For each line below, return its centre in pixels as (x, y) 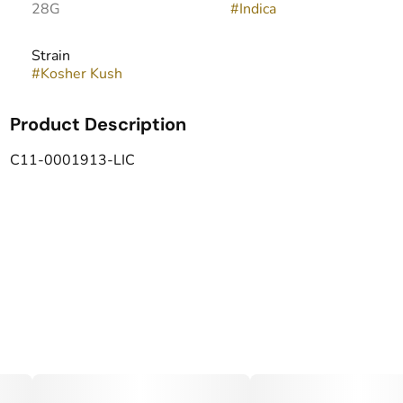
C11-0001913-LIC (72, 160)
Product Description (98, 124)
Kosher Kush (81, 74)
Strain (50, 56)
